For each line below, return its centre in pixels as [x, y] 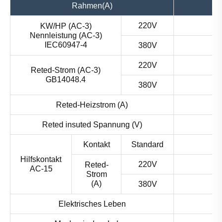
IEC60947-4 [66, 45]
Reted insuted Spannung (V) [92, 125]
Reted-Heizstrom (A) [92, 105]
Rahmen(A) [92, 6]
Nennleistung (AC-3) [66, 36]
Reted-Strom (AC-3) [66, 70]
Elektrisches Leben [92, 204]
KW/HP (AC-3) [66, 26]
